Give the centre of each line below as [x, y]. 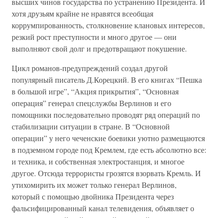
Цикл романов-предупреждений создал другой [90, 68]
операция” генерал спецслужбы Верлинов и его [91, 103]
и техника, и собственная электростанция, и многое [98, 161]
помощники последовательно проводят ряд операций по [106, 115]
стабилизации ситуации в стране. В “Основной [91, 126]
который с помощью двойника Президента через [93, 196]
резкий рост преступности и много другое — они [94, 37]
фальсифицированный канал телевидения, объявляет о [103, 208]
